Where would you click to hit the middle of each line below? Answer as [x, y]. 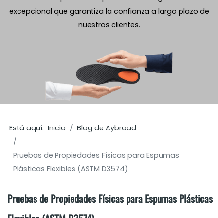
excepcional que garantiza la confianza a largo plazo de [109, 11]
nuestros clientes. [109, 25]
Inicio [57, 128]
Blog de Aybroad [107, 128]
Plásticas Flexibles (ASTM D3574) [71, 169]
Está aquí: [29, 128]
